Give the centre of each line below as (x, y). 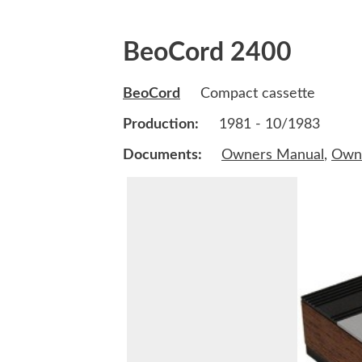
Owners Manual (273, 156)
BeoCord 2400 (207, 53)
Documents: (164, 156)
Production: (161, 125)
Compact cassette (256, 94)
